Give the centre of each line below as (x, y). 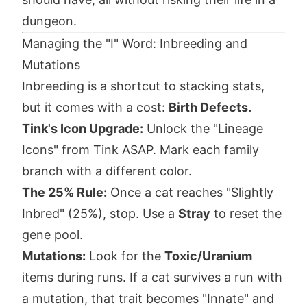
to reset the (246, 214)
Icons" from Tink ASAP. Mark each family (140, 150)
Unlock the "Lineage (203, 129)
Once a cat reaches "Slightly (190, 193)
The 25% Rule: (64, 193)
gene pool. (52, 235)
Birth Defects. (210, 108)
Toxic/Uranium (208, 256)
